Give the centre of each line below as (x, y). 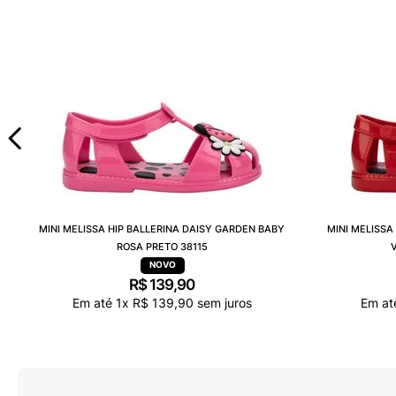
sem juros (222, 303)
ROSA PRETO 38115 (162, 247)
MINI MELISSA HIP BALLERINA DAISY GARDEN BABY (162, 229)
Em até (94, 303)
